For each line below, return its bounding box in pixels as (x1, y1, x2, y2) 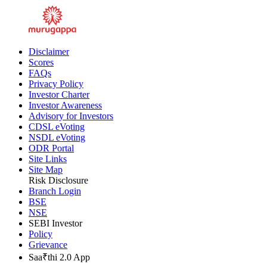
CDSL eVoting (29, 121, 85, 132)
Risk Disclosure (29, 175, 88, 185)
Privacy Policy (29, 78, 83, 89)
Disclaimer (29, 46, 69, 57)
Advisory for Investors (29, 110, 113, 121)
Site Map (29, 164, 63, 175)
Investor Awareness (29, 100, 102, 110)
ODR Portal (29, 142, 74, 153)
